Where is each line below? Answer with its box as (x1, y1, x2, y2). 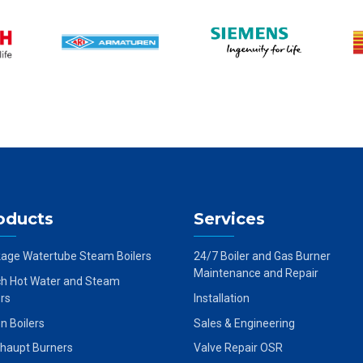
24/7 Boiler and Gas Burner (194, 250, 331, 263)
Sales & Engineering (194, 316, 295, 330)
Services (194, 208, 265, 228)
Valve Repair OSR (194, 341, 283, 355)
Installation (194, 291, 250, 305)
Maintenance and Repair (194, 267, 318, 280)
